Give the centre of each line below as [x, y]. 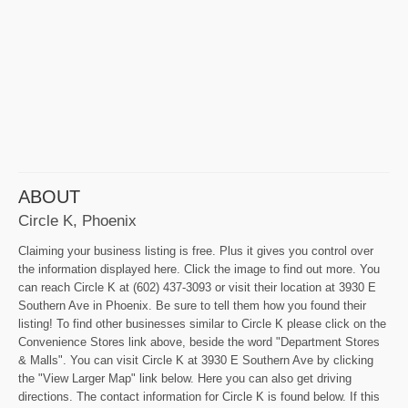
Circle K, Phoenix [77, 221]
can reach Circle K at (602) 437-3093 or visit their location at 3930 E [197, 288]
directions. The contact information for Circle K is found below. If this [199, 397]
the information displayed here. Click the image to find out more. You [199, 270]
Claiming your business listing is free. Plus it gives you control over [196, 251]
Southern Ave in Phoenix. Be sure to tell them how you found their [192, 306]
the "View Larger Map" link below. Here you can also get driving [185, 379]
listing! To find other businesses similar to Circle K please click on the [202, 324]
